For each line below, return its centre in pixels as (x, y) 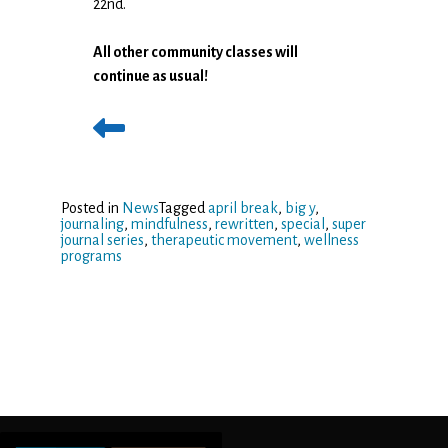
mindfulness (169, 224)
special (302, 224)
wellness (331, 240)
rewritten (244, 224)
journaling (92, 224)
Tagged (182, 208)
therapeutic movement (223, 240)
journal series (102, 240)
